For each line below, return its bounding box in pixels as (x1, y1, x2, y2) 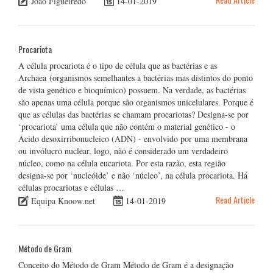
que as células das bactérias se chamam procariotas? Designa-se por (18, 108, 249, 120)
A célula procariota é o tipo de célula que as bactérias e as (18, 59, 217, 71)
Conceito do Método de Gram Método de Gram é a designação (18, 259, 233, 271)
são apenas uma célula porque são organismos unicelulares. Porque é (18, 96, 253, 108)
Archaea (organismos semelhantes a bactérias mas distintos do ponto (18, 71, 253, 83)
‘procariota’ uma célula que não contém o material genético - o (18, 120, 235, 132)
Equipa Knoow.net (31, 194, 95, 207)
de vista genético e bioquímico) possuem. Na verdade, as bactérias (18, 83, 246, 96)
